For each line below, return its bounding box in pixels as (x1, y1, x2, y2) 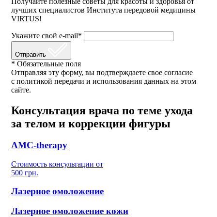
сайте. (11, 86, 31, 94)
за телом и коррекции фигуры (11, 117, 170, 130)
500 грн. (11, 168, 38, 177)
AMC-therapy (11, 140, 67, 151)
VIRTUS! (11, 15, 42, 23)
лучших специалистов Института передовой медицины (11, 6, 196, 15)
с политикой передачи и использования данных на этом (11, 77, 196, 86)
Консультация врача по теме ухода (11, 104, 193, 117)
